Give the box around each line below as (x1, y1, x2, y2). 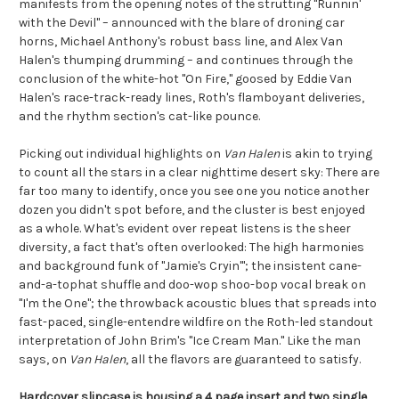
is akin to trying (280, 146, 372, 162)
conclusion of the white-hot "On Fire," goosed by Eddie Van (19, 71, 352, 87)
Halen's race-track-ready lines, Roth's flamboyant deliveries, (19, 90, 364, 106)
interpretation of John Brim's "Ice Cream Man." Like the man (19, 333, 361, 349)
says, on (19, 352, 69, 368)
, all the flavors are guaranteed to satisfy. (126, 352, 361, 368)
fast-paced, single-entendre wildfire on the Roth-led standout (19, 314, 373, 330)
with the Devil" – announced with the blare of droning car (19, 15, 345, 31)
